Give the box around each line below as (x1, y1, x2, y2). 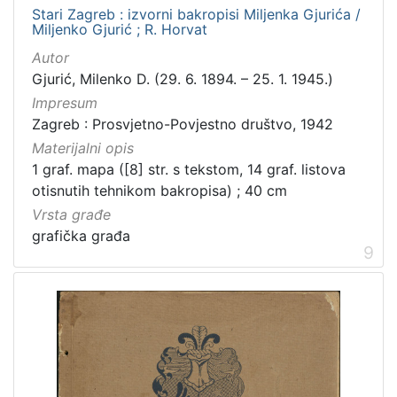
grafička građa (32, 227, 130, 245)
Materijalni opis (32, 139, 134, 158)
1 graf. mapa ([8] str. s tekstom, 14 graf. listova (32, 160, 346, 179)
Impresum (32, 93, 97, 112)
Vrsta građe (32, 206, 111, 224)
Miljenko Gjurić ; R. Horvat (32, 19, 207, 38)
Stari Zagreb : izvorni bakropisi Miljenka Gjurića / (32, 4, 361, 23)
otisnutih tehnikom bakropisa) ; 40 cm (32, 182, 287, 200)
